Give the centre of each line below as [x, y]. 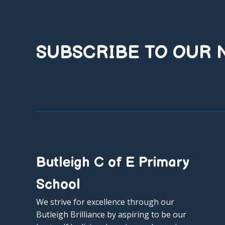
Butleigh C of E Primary [113, 162]
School [58, 184]
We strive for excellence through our [105, 202]
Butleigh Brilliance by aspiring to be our [111, 214]
